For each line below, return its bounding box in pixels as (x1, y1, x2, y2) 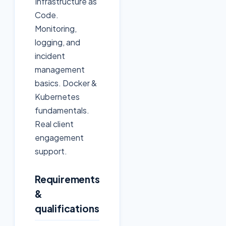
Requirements (35, 173, 100, 186)
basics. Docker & (35, 78, 97, 89)
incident (35, 50, 65, 62)
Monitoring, (35, 23, 77, 34)
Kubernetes (35, 91, 80, 102)
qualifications (35, 202, 99, 215)
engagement (35, 132, 84, 143)
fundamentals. (35, 105, 89, 116)
